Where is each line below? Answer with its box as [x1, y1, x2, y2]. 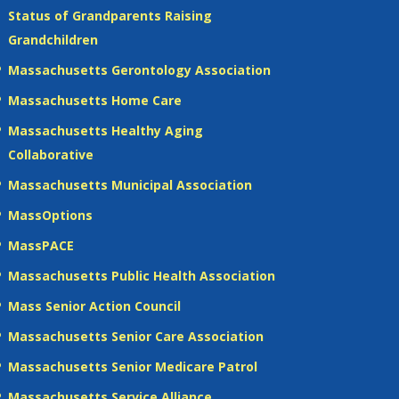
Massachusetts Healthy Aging [7, 121, 203, 139]
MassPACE [7, 236, 74, 254]
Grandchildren [7, 30, 98, 48]
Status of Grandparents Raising [7, 6, 212, 24]
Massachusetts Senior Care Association [7, 327, 264, 345]
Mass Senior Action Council [7, 297, 181, 314]
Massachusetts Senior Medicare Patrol [7, 357, 257, 375]
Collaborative [7, 145, 94, 163]
